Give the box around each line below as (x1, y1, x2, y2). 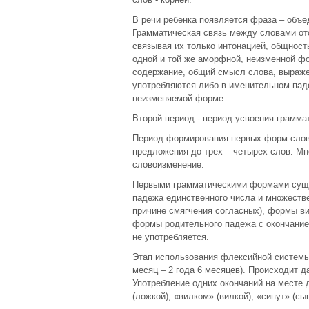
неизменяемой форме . (132, 93, 229, 103)
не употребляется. (132, 232, 209, 242)
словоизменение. (132, 159, 204, 170)
